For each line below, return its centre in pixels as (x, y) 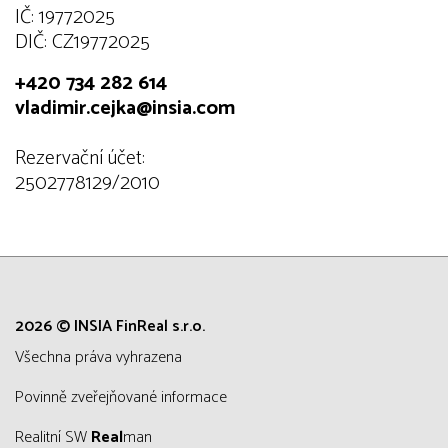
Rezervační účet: (80, 159)
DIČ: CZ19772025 (82, 43)
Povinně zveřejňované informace (125, 398)
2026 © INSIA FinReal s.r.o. (110, 327)
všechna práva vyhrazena (103, 358)
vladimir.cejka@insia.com (125, 109)
